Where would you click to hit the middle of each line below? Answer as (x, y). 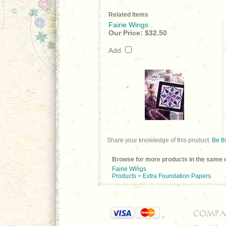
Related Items (128, 15)
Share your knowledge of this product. (159, 140)
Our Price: (126, 33)
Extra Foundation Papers (177, 176)
